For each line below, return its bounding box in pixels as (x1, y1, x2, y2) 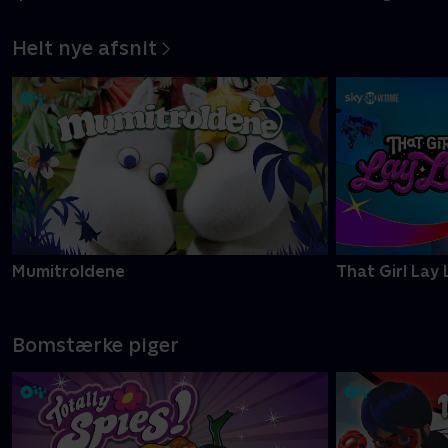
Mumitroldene (12, 261, 125, 281)
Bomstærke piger (12, 332, 179, 357)
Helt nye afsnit (12, 35, 157, 60)
